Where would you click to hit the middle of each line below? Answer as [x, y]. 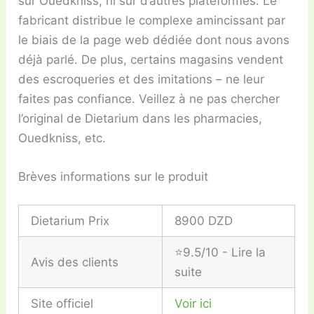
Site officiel [62, 303]
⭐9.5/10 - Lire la [220, 252]
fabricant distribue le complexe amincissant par [152, 21]
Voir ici [193, 303]
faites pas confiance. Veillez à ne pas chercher [149, 99]
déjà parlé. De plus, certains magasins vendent [151, 60]
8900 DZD [204, 220]
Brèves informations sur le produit [114, 177]
